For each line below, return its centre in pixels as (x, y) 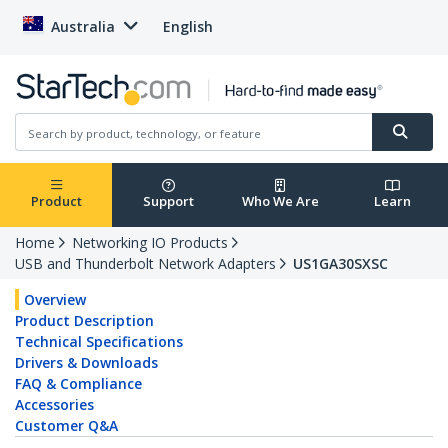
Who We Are (280, 201)
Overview (55, 300)
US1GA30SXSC (340, 264)
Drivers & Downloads (86, 363)
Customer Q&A (66, 426)
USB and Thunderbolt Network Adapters (145, 264)
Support (168, 201)
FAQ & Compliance (78, 384)
